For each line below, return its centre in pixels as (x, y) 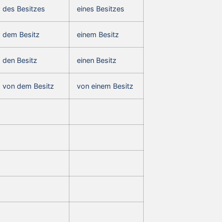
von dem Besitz (28, 86)
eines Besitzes (101, 8)
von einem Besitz (105, 86)
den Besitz (20, 60)
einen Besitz (97, 60)
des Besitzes (24, 8)
